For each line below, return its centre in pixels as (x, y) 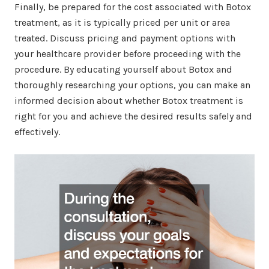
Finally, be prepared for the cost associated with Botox (133, 7)
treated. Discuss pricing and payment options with (125, 38)
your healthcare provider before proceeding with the (128, 54)
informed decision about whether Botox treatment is (129, 101)
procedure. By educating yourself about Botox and (123, 70)
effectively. (37, 132)
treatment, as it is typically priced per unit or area (122, 23)
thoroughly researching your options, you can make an (132, 85)
